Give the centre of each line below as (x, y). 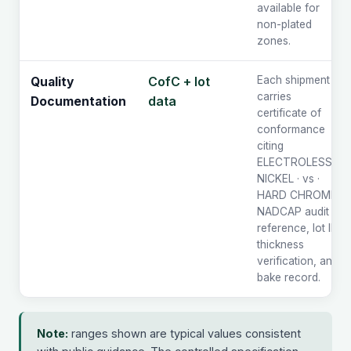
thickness (280, 245)
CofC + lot (179, 82)
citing (270, 146)
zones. (274, 41)
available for (288, 8)
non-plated (284, 25)
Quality (52, 82)
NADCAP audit (293, 212)
